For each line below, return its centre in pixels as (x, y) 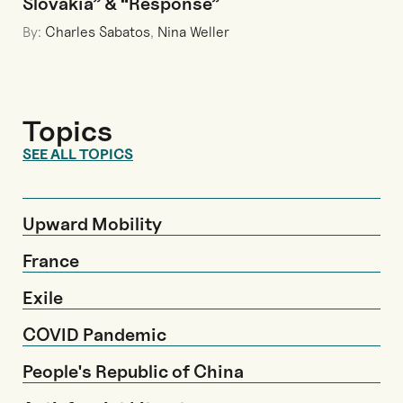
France (51, 260)
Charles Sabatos (98, 31)
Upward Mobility (92, 224)
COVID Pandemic (94, 334)
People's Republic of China (133, 371)
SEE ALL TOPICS (78, 154)
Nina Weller (193, 31)
